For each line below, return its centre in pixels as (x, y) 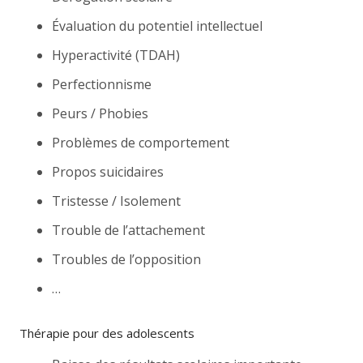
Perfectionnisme (102, 84)
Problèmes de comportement (141, 142)
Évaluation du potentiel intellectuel (157, 26)
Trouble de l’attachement (128, 230)
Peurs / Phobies (100, 113)
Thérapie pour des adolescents (107, 333)
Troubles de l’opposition (126, 259)
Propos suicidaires (108, 171)
